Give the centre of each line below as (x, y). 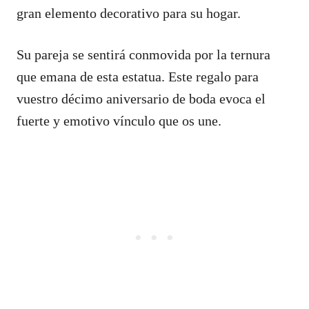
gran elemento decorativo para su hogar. (129, 13)
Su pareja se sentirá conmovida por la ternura (143, 54)
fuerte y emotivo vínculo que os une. (119, 120)
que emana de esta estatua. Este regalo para (138, 76)
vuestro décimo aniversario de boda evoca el (141, 98)
